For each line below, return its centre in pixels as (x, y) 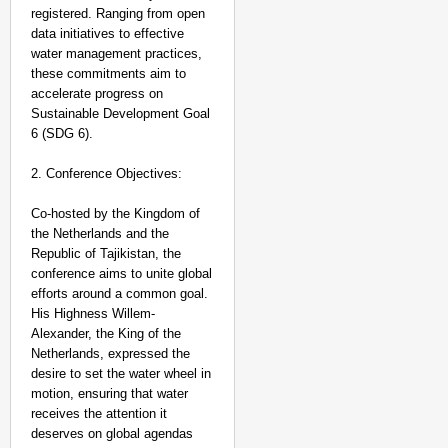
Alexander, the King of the (106, 333)
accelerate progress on (97, 93)
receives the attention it (99, 413)
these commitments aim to (108, 73)
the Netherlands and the (100, 233)
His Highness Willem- (93, 313)
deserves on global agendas (112, 433)
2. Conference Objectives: (106, 173)
